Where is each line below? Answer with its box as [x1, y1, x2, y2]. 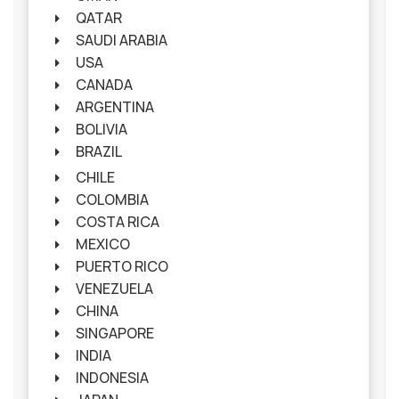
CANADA [75, 75, 133, 95]
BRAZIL [75, 142, 122, 162]
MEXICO [75, 234, 130, 255]
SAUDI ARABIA [75, 30, 167, 51]
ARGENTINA [75, 97, 154, 118]
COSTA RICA [75, 212, 159, 232]
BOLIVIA [75, 119, 127, 140]
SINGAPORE [75, 323, 154, 344]
